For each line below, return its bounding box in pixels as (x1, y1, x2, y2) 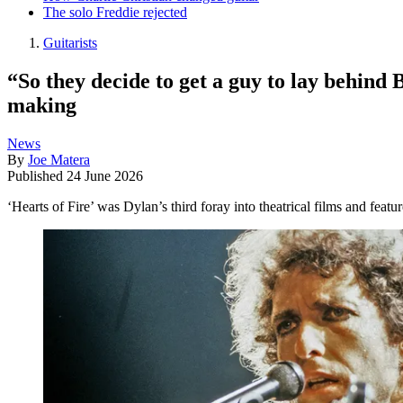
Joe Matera (28, 151, 90, 167)
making (7, 93, 76, 117)
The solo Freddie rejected (43, 4, 187, 20)
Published (7, 167, 67, 184)
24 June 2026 (67, 167, 143, 184)
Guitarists (43, 34, 97, 50)
